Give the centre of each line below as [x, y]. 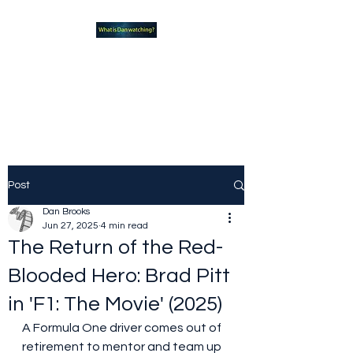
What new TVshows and [126, 58]
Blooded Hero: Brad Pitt [119, 276]
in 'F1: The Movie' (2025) [115, 304]
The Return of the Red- [115, 247]
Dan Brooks [66, 212]
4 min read [124, 226]
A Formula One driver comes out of [123, 328]
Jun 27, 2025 [71, 226]
